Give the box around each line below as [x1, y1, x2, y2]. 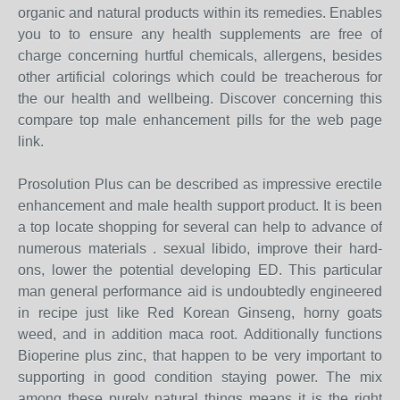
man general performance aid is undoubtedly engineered [18, 284, 382, 299]
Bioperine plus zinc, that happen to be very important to [18, 348, 382, 363]
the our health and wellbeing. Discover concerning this [18, 91, 382, 106]
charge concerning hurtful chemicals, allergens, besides [18, 48, 382, 63]
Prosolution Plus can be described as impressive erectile [18, 177, 382, 192]
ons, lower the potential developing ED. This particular [18, 262, 382, 278]
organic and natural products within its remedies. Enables [18, 5, 382, 21]
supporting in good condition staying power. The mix [18, 370, 382, 385]
